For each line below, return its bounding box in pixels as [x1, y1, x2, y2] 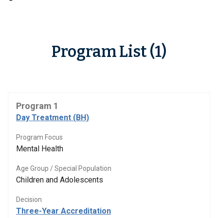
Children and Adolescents [16, 175, 103, 184]
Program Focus [16, 133, 63, 141]
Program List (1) [52, 42, 166, 61]
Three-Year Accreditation [16, 206, 111, 216]
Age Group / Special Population [16, 164, 111, 172]
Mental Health [16, 144, 63, 153]
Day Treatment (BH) [16, 113, 89, 122]
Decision [16, 196, 42, 203]
